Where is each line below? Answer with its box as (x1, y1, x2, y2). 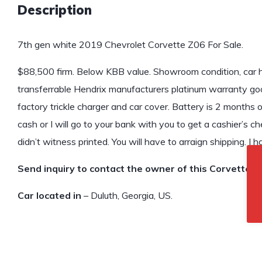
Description (18, 2, 92, 19)
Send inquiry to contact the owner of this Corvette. (18, 163, 253, 175)
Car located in (18, 189, 81, 202)
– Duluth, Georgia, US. (81, 189, 173, 202)
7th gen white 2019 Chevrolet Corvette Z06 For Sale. (18, 39, 243, 51)
